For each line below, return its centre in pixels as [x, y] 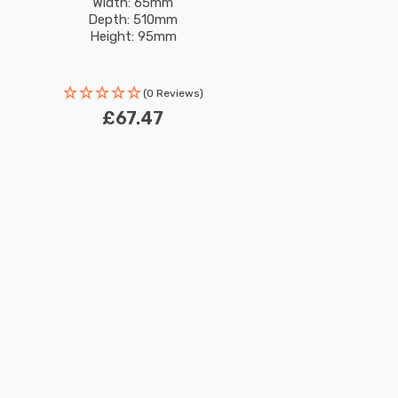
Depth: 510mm [133, 20]
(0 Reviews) [173, 93]
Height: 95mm [133, 36]
